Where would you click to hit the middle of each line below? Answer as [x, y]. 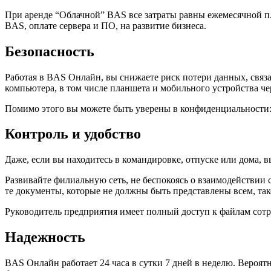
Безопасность [50, 51]
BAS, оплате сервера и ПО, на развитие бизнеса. [106, 25]
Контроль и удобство [73, 134]
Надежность [45, 237]
